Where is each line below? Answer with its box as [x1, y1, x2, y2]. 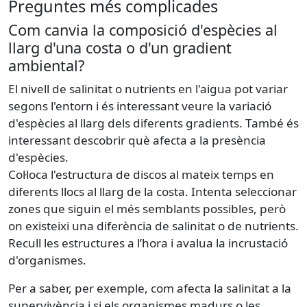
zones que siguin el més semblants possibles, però [8, 200, 286, 217]
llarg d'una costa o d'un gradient [8, 37, 232, 58]
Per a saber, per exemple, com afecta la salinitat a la [8, 280, 291, 296]
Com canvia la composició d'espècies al [8, 19, 278, 40]
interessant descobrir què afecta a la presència [8, 132, 266, 148]
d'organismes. [8, 251, 89, 268]
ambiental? [8, 55, 84, 75]
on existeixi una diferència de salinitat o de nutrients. [8, 217, 299, 234]
